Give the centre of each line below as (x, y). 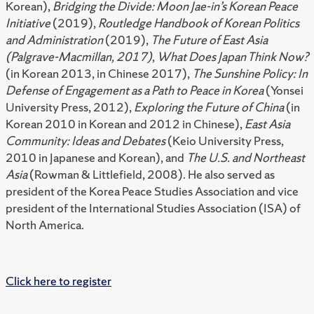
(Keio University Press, (225, 141)
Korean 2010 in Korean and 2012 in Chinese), (125, 124)
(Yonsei (284, 90)
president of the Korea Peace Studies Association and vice (152, 191)
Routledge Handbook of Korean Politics (199, 23)
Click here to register (59, 281)
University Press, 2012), (70, 107)
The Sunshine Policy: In (250, 74)
